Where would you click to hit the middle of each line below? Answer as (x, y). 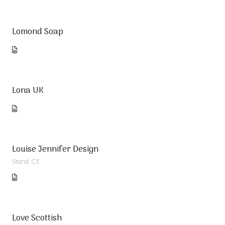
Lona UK (28, 91)
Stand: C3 (26, 161)
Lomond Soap (38, 32)
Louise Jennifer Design (55, 150)
